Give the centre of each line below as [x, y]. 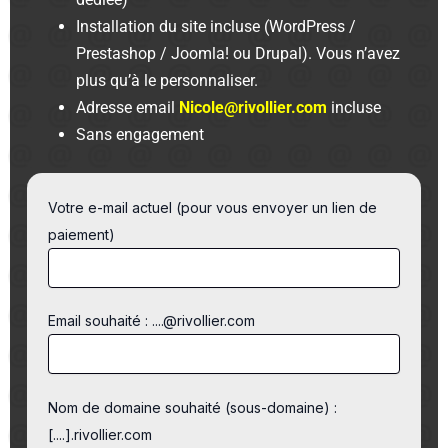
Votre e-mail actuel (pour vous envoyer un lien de [213, 207]
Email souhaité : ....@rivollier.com [152, 321]
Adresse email [128, 107]
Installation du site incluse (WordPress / [216, 26]
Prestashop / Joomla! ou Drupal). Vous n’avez [238, 53]
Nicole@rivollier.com [253, 107]
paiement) [82, 234]
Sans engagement [140, 134]
